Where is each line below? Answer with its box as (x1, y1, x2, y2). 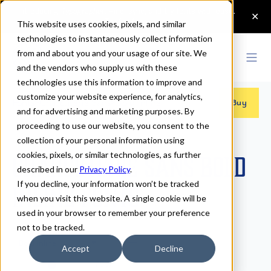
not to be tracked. (17, 222, 85, 232)
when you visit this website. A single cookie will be (17, 193, 206, 203)
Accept (62, 243, 90, 254)
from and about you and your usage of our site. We (17, 48, 207, 58)
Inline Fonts (12, 181, 139, 215)
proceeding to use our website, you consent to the (17, 120, 209, 131)
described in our (17, 164, 79, 174)
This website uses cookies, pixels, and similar (17, 19, 186, 29)
